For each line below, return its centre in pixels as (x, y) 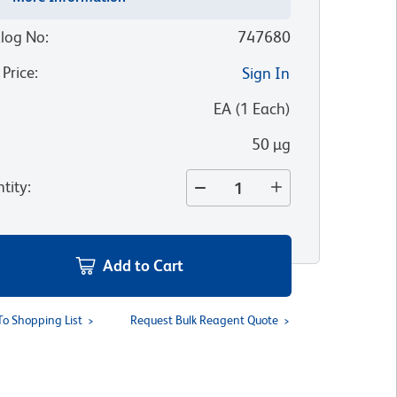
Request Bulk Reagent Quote (204, 320)
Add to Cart (144, 265)
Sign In (265, 73)
